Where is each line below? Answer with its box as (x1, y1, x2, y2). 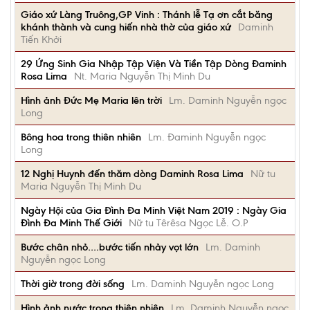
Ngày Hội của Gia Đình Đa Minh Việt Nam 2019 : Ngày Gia (21, 204, 286, 217)
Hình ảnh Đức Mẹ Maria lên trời (21, 94, 162, 107)
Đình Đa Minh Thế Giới (21, 217, 122, 229)
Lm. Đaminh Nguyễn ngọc (148, 131, 266, 143)
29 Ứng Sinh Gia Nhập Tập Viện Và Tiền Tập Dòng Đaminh (21, 57, 286, 70)
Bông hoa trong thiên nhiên (21, 131, 141, 143)
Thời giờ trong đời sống (21, 277, 125, 290)
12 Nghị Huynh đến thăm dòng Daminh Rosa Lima (21, 167, 244, 180)
